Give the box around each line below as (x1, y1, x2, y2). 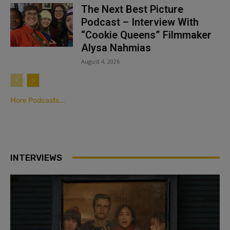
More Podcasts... (10, 95, 65, 105)
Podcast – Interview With (81, 15, 199, 28)
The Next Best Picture (81, 3, 184, 15)
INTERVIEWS (10, 152, 62, 163)
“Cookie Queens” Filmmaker (81, 28, 212, 41)
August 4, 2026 (81, 57, 120, 65)
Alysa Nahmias (81, 41, 151, 54)
